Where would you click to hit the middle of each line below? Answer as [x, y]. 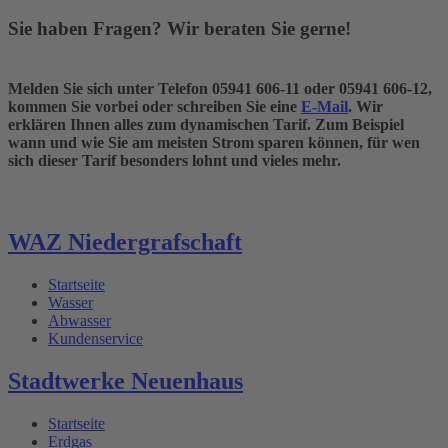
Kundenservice [95, 339]
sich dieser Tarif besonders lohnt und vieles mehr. [174, 161]
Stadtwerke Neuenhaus [125, 381]
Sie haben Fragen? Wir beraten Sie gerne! [179, 29]
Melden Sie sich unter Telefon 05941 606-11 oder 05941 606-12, [220, 89]
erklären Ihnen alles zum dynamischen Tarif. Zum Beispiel [206, 125]
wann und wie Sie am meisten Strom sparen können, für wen [214, 143]
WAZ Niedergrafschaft [125, 242]
